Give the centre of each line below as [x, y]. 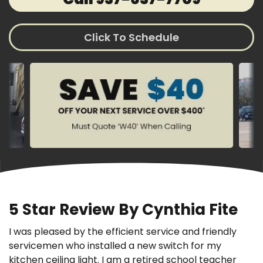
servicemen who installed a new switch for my [115, 246]
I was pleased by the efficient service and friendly [123, 232]
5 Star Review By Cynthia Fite [123, 210]
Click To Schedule [131, 37]
